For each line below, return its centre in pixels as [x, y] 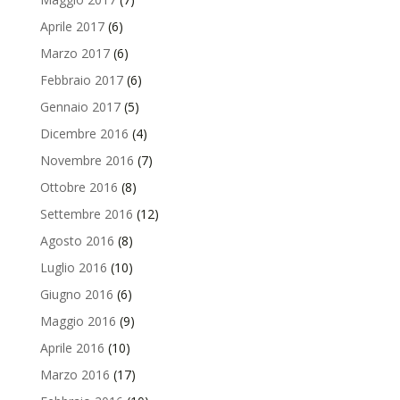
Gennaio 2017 [80, 106]
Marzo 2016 [75, 374]
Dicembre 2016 [84, 133]
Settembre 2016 [86, 213]
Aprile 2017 [72, 26]
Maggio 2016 [78, 321]
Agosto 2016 [77, 240]
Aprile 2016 [72, 347]
